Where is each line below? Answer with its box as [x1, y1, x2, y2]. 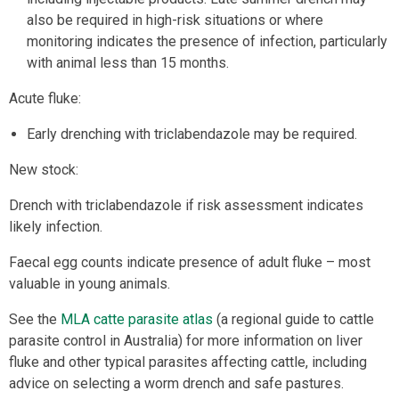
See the [9, 311, 61, 328]
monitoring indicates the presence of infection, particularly [27, 33, 387, 50]
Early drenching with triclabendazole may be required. [27, 126, 357, 142]
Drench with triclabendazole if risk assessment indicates [9, 197, 363, 214]
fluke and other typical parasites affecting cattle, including [9, 354, 367, 370]
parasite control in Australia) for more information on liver [9, 332, 362, 349]
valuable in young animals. [9, 275, 170, 292]
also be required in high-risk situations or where [27, 12, 323, 28]
